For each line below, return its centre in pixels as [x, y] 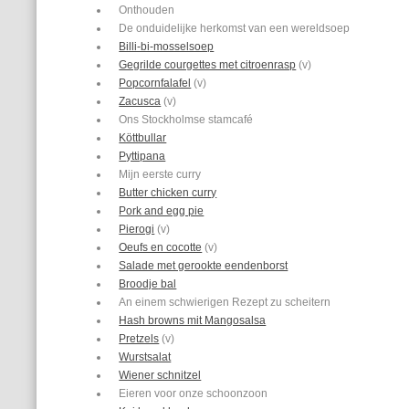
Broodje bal [148, 284]
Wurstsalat [145, 357]
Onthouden [147, 10]
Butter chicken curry [168, 193]
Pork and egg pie [162, 211]
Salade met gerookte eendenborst [204, 266]
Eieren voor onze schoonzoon [194, 393]
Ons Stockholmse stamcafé [186, 120]
